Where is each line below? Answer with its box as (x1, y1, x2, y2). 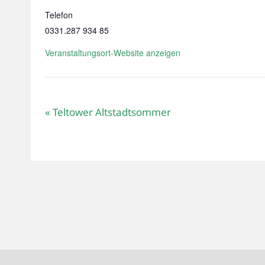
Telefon (45, 9, 73, 21)
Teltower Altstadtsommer (50, 105, 171, 119)
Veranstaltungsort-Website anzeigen (45, 47, 180, 59)
